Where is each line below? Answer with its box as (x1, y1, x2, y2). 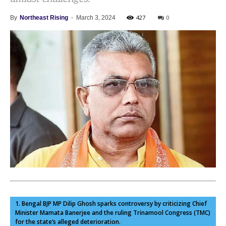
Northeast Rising (20, 14, 68, 21)
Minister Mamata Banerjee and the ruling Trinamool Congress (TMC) (15, 208, 210, 217)
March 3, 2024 (76, 14, 116, 21)
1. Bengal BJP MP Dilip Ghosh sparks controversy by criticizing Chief (15, 199, 207, 208)
